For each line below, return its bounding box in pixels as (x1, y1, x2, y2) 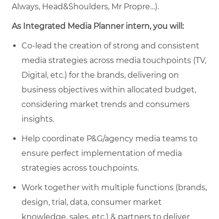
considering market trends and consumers (22, 99, 190, 109)
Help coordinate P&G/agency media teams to (22, 133, 197, 143)
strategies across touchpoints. (22, 163, 139, 173)
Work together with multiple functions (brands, (22, 182, 207, 192)
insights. (22, 114, 54, 124)
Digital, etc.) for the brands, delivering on (22, 70, 179, 80)
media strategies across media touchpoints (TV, (22, 55, 206, 65)
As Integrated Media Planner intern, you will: (12, 21, 184, 31)
